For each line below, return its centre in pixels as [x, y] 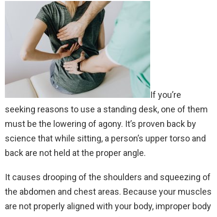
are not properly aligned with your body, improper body [108, 206]
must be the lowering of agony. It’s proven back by [101, 124]
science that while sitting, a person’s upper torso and [105, 138]
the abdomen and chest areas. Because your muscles [108, 191]
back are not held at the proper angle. [75, 153]
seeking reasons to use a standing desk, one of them [106, 109]
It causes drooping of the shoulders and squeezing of [108, 177]
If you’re [166, 94]
